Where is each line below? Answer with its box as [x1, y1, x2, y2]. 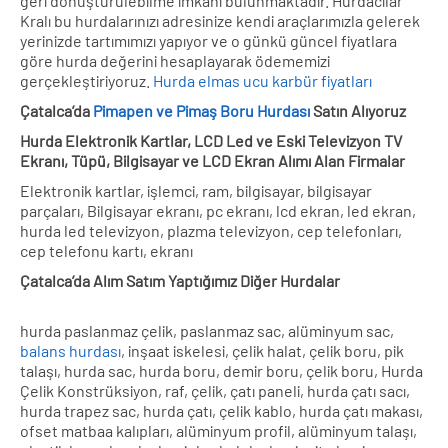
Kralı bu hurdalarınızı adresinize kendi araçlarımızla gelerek [20, 10, 420, 30]
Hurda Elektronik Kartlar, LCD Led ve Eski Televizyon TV [20, 130, 402, 150]
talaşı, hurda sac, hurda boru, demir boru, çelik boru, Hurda [20, 360, 423, 380]
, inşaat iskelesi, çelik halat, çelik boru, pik [121, 340, 404, 360]
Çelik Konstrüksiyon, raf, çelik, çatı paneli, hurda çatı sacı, [20, 380, 410, 400]
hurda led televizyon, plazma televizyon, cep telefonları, [20, 220, 402, 240]
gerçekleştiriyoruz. [20, 70, 153, 90]
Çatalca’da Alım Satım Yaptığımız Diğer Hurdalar [20, 270, 340, 290]
